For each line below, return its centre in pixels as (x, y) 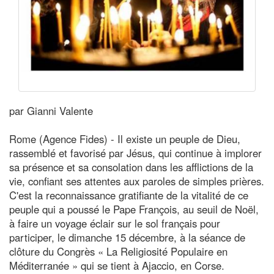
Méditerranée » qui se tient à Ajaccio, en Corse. (117, 265)
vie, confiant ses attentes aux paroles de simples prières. (137, 181)
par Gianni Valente (51, 110)
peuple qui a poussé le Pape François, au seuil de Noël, (134, 209)
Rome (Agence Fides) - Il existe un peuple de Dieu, (125, 139)
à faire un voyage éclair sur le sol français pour (115, 223)
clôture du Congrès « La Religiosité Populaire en (118, 251)
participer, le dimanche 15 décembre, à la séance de (127, 237)
